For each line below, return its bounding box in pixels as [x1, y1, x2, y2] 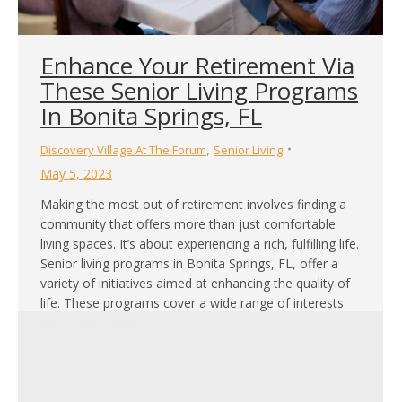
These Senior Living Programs [40, 74, 358, 107]
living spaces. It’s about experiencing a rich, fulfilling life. [40, 234, 359, 252]
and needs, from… [40, 313, 146, 331]
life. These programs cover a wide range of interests [40, 293, 344, 311]
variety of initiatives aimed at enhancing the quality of [40, 274, 350, 292]
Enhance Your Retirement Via [40, 48, 354, 82]
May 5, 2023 [40, 164, 112, 182]
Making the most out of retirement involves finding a [40, 195, 346, 213]
